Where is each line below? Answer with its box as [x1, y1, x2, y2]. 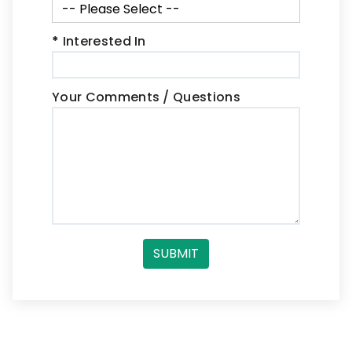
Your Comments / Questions [52, 87, 240, 106]
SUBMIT [153, 244, 199, 262]
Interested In [59, 31, 146, 50]
